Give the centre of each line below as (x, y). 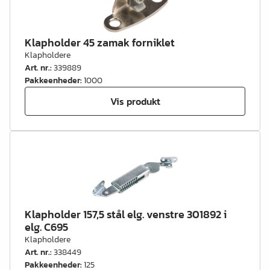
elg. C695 (46, 227)
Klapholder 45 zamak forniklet (100, 42)
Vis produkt (135, 101)
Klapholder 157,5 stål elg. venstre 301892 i (126, 214)
